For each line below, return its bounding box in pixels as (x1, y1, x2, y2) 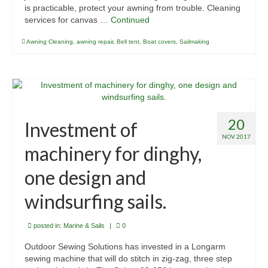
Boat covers (143, 38, 176, 45)
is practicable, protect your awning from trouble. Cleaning (25, 3, 240, 13)
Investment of (25, 118, 138, 142)
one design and (25, 166, 146, 190)
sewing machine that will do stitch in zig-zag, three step (25, 254, 232, 264)
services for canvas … (25, 15, 111, 25)
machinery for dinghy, (25, 142, 202, 166)
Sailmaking (179, 38, 209, 45)
